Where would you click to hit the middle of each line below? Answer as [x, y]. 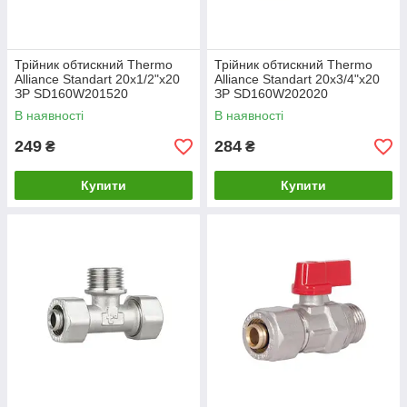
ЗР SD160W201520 [71, 94]
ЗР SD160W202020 [271, 94]
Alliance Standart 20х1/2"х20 [97, 79]
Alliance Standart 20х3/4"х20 [297, 79]
